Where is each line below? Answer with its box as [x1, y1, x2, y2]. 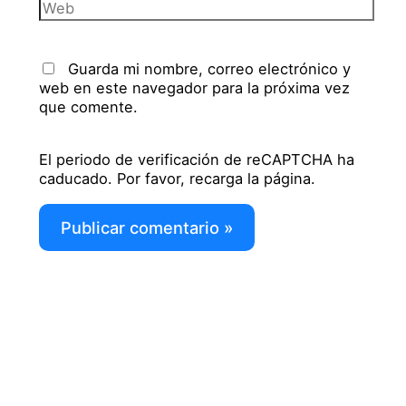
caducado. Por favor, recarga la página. [39, 169, 316, 188]
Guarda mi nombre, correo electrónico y [68, 59, 352, 78]
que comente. [39, 97, 139, 116]
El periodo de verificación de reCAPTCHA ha [39, 150, 355, 169]
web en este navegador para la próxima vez [39, 78, 351, 97]
